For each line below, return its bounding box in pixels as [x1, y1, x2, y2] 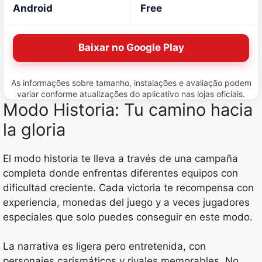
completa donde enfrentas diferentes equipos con [3, 167, 238, 179]
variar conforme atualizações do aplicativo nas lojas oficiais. [17, 88, 245, 99]
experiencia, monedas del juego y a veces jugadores [3, 196, 250, 208]
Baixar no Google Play [78, 42, 184, 54]
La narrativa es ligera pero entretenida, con [3, 240, 206, 253]
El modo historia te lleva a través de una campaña [3, 152, 238, 164]
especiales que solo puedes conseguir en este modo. [3, 211, 253, 223]
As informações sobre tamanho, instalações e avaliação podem [11, 77, 251, 88]
